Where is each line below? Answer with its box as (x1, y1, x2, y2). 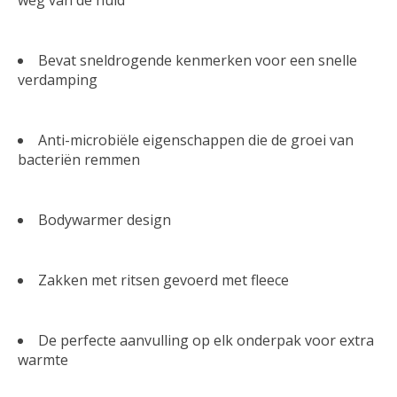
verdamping (18, 69, 101, 90)
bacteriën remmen (18, 149, 140, 169)
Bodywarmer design (38, 209, 171, 230)
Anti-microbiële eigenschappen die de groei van (38, 129, 354, 150)
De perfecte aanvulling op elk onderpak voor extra (38, 330, 374, 350)
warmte (18, 349, 68, 370)
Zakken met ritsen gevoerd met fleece (38, 269, 289, 290)
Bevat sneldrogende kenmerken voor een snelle (38, 50, 357, 70)
